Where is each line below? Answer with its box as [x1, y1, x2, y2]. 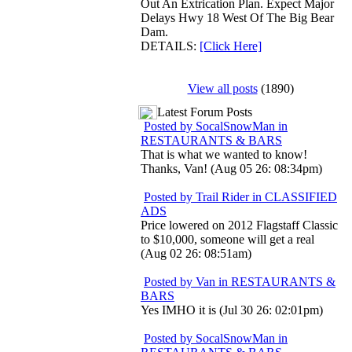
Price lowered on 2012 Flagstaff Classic [141, 218, 338, 232]
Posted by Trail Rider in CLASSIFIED [144, 190, 337, 203]
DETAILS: [141, 39, 200, 53]
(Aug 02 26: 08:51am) [141, 247, 251, 260]
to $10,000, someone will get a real [141, 233, 314, 246]
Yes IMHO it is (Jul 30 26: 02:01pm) [141, 303, 323, 317]
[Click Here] [200, 39, 262, 53]
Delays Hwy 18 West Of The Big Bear [141, 11, 334, 24]
